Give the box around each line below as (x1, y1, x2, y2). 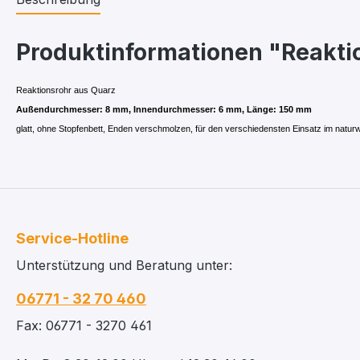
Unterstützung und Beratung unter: (16, 257, 232, 273)
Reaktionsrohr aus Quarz (16, 85, 116, 95)
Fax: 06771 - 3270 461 (16, 317, 152, 333)
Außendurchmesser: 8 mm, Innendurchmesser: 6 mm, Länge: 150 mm (16, 104, 312, 114)
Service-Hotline (16, 230, 129, 247)
